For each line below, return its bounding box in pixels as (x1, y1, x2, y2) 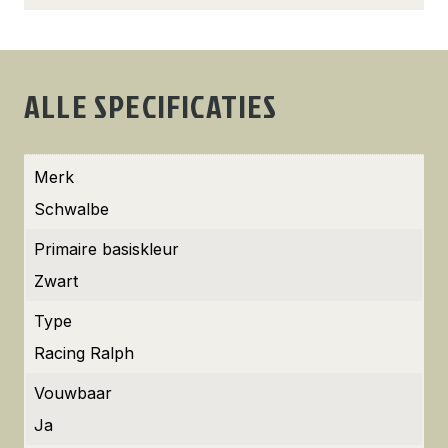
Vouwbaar (34, 383, 112, 403)
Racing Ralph (34, 343, 134, 363)
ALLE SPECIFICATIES (24, 83, 278, 128)
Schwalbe (34, 199, 109, 219)
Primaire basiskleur (34, 239, 179, 259)
